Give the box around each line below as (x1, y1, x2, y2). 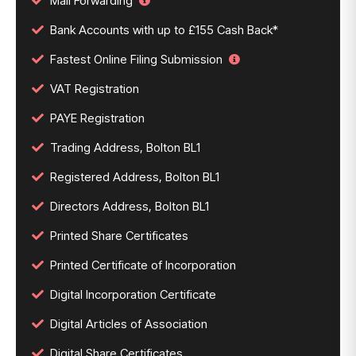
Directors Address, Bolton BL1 (50, 199, 209, 214)
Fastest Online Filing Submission (50, 52, 222, 67)
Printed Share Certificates (50, 228, 188, 243)
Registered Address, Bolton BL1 (50, 169, 219, 184)
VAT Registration (50, 81, 139, 96)
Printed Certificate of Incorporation (50, 257, 236, 273)
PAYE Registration (50, 110, 145, 126)
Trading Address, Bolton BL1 (50, 140, 200, 155)
